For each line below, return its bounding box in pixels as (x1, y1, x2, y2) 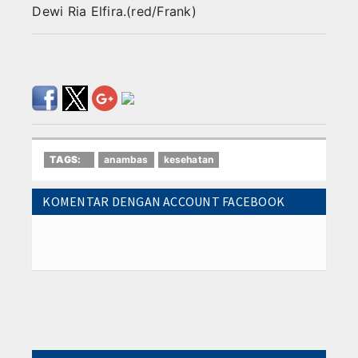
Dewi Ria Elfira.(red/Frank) (32, 3, 201, 20)
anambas (104, 153, 149, 166)
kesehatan (163, 153, 214, 166)
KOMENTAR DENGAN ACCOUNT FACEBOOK (42, 193, 285, 210)
